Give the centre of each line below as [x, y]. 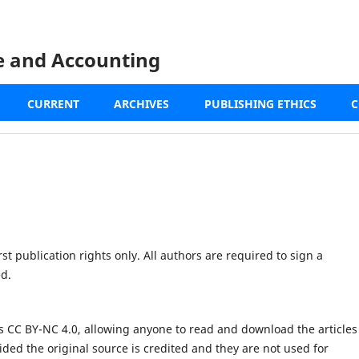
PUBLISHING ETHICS [260, 104]
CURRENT [53, 104]
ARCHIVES [141, 104]
